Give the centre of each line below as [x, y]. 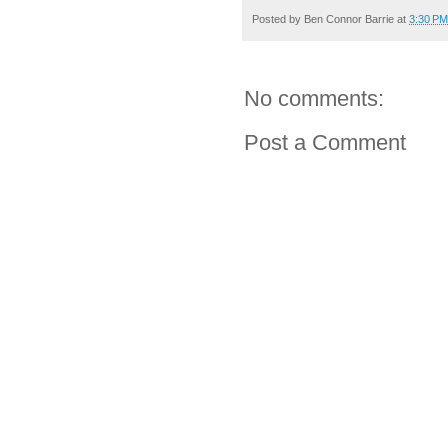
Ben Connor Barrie [349, 18]
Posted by [278, 18]
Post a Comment [325, 143]
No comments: [314, 99]
